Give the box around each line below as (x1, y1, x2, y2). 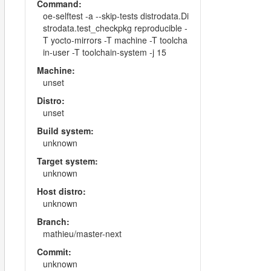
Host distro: (36, 185, 86, 197)
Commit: (36, 246, 71, 258)
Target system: (36, 155, 98, 167)
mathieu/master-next (42, 227, 122, 240)
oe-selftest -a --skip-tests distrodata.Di (42, 10, 189, 22)
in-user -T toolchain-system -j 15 (42, 46, 166, 58)
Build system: (36, 125, 94, 137)
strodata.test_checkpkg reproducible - (42, 22, 188, 34)
